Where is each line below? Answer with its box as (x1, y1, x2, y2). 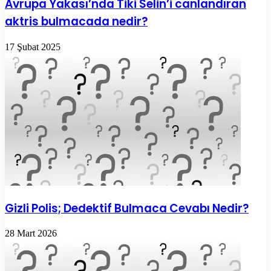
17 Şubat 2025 (5, 42, 60, 52)
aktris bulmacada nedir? (5, 13, 148, 30)
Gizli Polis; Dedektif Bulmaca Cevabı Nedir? (5, 200, 249, 217)
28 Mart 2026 (5, 228, 57, 239)
